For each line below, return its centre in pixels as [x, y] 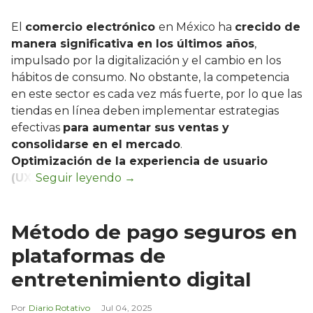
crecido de [268, 27]
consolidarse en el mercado [96, 145]
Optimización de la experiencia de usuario [139, 161]
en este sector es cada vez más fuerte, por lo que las [156, 94]
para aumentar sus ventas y [146, 128]
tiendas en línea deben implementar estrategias [145, 111]
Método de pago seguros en [154, 232]
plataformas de [88, 256]
